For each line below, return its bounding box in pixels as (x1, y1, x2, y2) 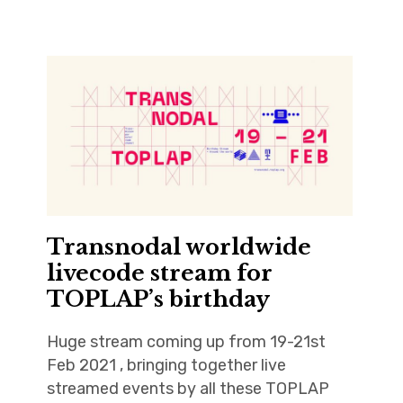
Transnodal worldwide (46, 233, 311, 260)
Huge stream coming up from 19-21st (46, 331, 326, 352)
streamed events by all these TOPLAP (46, 378, 329, 399)
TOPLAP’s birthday (46, 285, 270, 312)
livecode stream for (46, 259, 273, 286)
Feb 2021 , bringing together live (46, 354, 286, 375)
